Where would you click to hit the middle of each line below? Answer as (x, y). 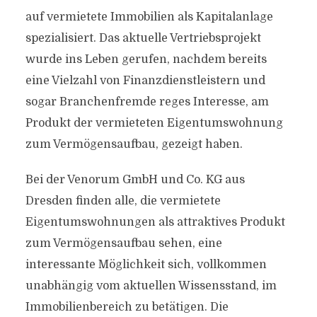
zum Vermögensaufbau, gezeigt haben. (134, 144)
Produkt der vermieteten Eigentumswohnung (154, 123)
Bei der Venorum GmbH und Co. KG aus (135, 180)
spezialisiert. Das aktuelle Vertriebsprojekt (143, 38)
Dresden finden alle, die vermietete (123, 201)
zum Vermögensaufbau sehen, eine (123, 243)
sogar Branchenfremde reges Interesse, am (147, 102)
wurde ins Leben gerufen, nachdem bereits (146, 59)
